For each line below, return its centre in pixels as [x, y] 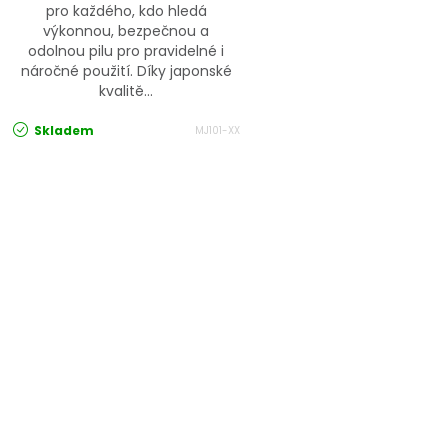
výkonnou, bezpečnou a [126, 31]
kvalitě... [126, 91]
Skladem [62, 131]
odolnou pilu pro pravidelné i [126, 51]
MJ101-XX [217, 130]
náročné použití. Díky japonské [126, 71]
